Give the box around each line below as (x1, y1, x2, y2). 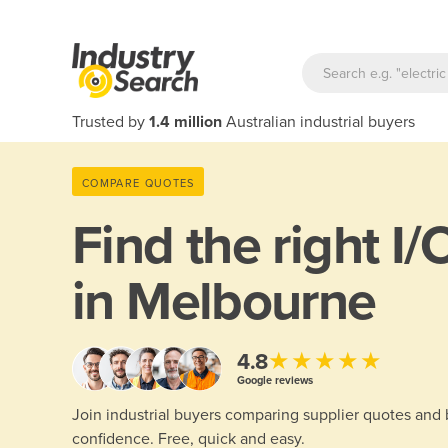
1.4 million (149, 112, 222, 132)
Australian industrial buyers (222, 112, 415, 132)
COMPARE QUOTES (82, 176, 195, 190)
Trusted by (72, 112, 149, 132)
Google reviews (237, 373, 313, 387)
